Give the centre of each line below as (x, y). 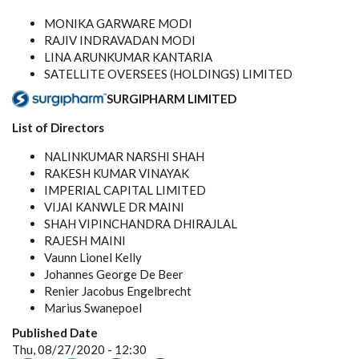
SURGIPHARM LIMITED (171, 99)
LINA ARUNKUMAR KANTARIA (128, 57)
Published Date (55, 333)
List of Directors (58, 127)
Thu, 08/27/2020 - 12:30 (79, 349)
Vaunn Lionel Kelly (93, 257)
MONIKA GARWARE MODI (118, 23)
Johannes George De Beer (114, 274)
